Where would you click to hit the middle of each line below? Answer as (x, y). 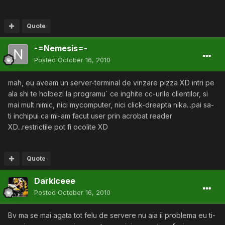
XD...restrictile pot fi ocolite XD (58, 127)
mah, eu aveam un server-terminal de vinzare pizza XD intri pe (111, 83)
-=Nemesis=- (61, 48)
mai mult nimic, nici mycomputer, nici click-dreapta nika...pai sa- (111, 105)
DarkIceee (55, 181)
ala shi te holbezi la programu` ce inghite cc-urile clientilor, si (108, 94)
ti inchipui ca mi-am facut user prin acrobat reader (90, 116)
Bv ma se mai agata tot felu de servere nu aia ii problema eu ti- (112, 215)
